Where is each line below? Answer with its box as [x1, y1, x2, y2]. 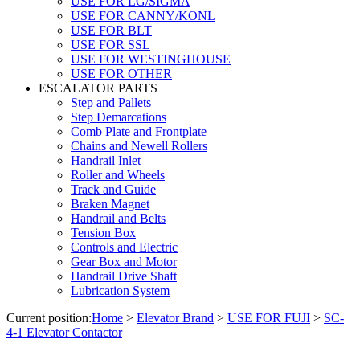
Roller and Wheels [71, 167, 165, 182]
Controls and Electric [71, 239, 178, 254]
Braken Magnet [71, 196, 149, 211]
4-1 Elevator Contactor [6, 325, 122, 339]
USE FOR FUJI [227, 310, 310, 325]
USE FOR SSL [71, 37, 150, 51]
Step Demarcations [71, 109, 166, 124]
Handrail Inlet [71, 153, 141, 167]
